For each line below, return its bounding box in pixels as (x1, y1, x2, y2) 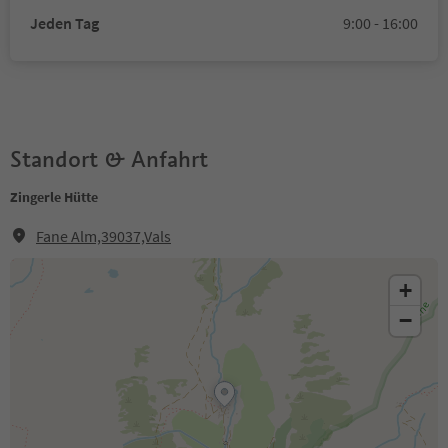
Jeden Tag (30, 13, 99, 33)
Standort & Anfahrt (10, 145, 208, 173)
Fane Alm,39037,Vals (36, 226, 171, 246)
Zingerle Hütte (10, 188, 98, 206)
